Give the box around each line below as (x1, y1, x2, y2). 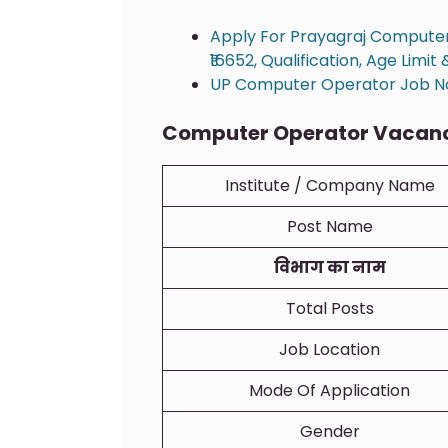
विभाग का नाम (273, 255, 386, 279)
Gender (299, 419, 360, 443)
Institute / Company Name (224, 173, 435, 197)
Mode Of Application (249, 378, 410, 402)
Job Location (279, 337, 380, 361)
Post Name (286, 214, 373, 238)
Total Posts (285, 296, 374, 320)
